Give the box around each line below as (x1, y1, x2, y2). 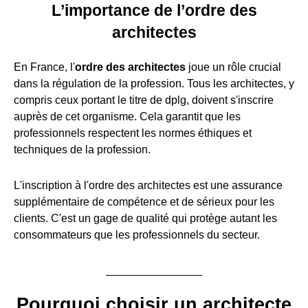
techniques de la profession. (14, 144, 151, 156)
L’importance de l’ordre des (51, 1, 257, 20)
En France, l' (14, 61, 75, 74)
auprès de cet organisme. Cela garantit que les (14, 111, 241, 123)
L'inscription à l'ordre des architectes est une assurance (14, 179, 283, 192)
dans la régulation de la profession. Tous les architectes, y (14, 78, 294, 90)
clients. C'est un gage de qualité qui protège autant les (14, 212, 277, 225)
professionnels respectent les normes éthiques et (14, 127, 252, 140)
